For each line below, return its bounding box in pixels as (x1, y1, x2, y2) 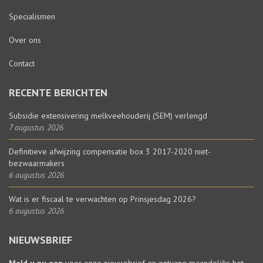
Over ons (9, 35, 41, 45)
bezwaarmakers (9, 158, 65, 168)
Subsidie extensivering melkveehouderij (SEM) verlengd (9, 110, 207, 121)
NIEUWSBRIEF (9, 233, 72, 247)
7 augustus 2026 (9, 122, 63, 133)
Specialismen (9, 11, 55, 22)
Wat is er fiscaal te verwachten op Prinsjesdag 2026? (9, 194, 196, 204)
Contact (9, 58, 35, 69)
